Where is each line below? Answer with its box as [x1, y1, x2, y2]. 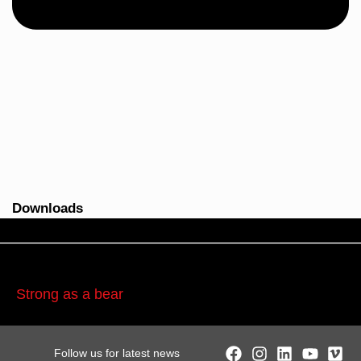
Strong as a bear [16, 285, 123, 302]
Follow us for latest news [54, 346, 180, 359]
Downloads [12, 200, 83, 216]
